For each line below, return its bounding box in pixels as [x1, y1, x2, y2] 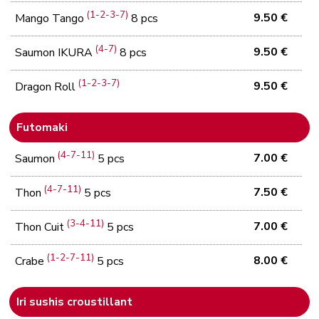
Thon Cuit [15, 219, 68, 236]
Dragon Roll [15, 79, 79, 95]
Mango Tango [15, 11, 88, 27]
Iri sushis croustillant [16, 293, 133, 310]
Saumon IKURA [15, 45, 96, 61]
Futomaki [16, 119, 68, 135]
